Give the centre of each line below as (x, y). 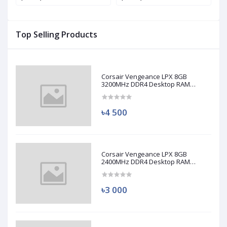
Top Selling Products (56, 35)
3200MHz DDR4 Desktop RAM (146, 84)
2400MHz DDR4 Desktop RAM (146, 162)
